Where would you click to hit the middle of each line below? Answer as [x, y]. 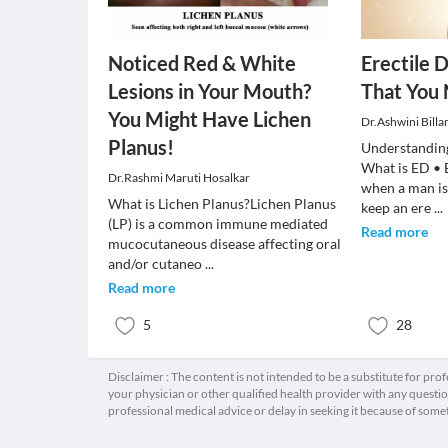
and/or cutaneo [156, 263]
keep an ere [398, 207]
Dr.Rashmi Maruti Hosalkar [179, 177]
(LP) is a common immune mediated [218, 223]
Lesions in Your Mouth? [209, 91]
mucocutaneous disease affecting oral [224, 243]
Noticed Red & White [202, 63]
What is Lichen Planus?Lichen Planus [222, 203]
